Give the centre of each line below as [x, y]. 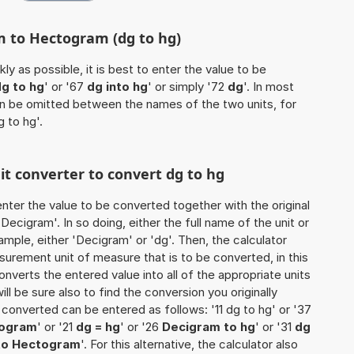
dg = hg [98, 327]
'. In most [269, 87]
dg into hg [117, 87]
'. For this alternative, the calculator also [189, 345]
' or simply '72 [188, 87]
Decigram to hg [209, 327]
